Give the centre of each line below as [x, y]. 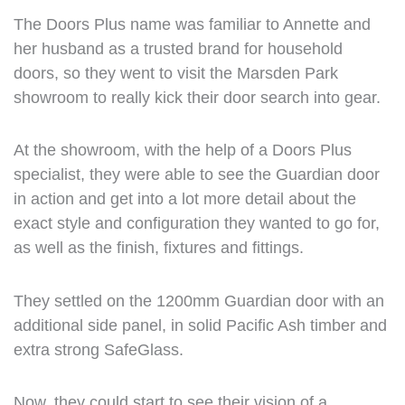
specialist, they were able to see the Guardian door [196, 174]
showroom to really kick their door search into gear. [197, 97]
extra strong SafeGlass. [98, 349]
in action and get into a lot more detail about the [184, 199]
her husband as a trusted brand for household [178, 48]
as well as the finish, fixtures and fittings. [158, 248]
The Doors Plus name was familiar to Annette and [192, 24]
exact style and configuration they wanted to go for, [196, 223]
